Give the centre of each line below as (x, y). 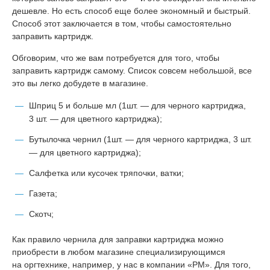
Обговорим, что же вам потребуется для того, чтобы (116, 58)
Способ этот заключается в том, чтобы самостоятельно (122, 23)
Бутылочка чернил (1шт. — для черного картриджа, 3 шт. (140, 140)
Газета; (43, 193)
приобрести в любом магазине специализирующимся (119, 252)
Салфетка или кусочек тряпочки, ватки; (106, 173)
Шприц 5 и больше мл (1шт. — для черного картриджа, (137, 106)
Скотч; (41, 214)
